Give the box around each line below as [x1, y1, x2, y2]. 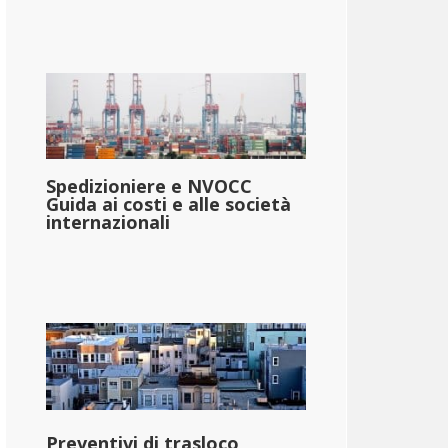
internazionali [46, 210, 170, 235]
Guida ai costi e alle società [46, 192, 291, 217]
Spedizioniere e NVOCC [46, 174, 252, 199]
